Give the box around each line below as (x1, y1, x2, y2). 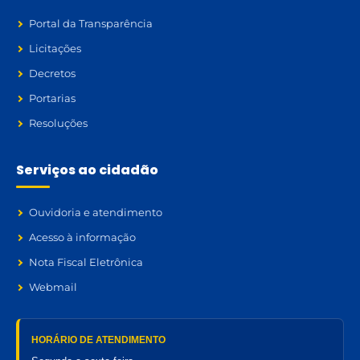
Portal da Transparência (29, 17, 153, 31)
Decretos (29, 67, 76, 80)
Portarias (29, 92, 76, 105)
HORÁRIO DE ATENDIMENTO (31, 334, 166, 346)
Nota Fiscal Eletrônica (29, 256, 143, 269)
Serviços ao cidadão (16, 161, 158, 180)
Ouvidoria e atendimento (29, 206, 162, 219)
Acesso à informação (29, 231, 136, 244)
